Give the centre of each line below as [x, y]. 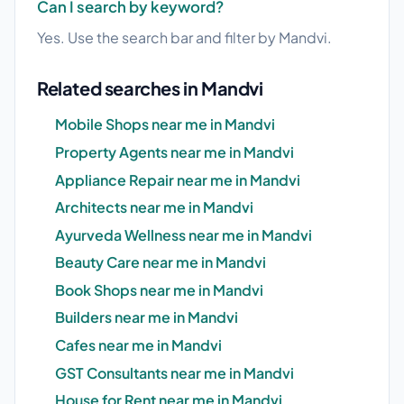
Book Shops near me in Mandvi [159, 289]
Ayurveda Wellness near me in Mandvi [184, 234]
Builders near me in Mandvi [147, 317]
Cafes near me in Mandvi [138, 345]
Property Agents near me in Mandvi [174, 151]
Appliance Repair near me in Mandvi [178, 179]
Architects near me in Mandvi [154, 207]
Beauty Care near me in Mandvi [161, 262]
